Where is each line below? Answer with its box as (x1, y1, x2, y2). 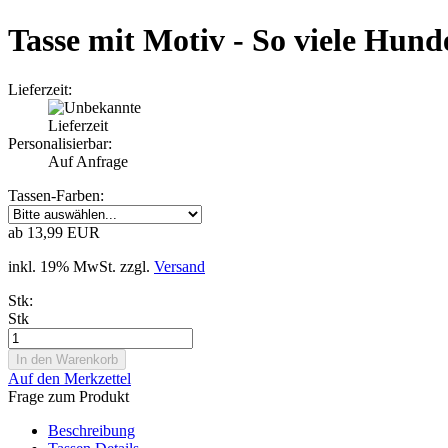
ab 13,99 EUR (8, 223, 100, 241)
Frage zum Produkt (8, 387, 129, 405)
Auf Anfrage (48, 152, 128, 170)
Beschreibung (48, 421, 135, 439)
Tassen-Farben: (8, 186, 104, 204)
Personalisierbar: (8, 134, 112, 152)
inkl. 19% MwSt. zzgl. (8, 257, 154, 275)
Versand (154, 257, 205, 275)
